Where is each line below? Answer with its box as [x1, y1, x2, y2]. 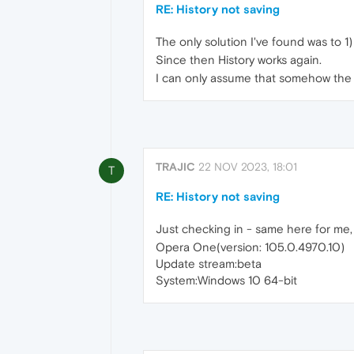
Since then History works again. [156, 52, 322, 66]
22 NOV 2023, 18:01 [198, 160, 297, 173]
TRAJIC [156, 160, 195, 173]
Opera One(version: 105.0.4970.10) [156, 239, 345, 254]
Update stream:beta [156, 256, 262, 270]
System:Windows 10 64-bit [156, 273, 297, 287]
